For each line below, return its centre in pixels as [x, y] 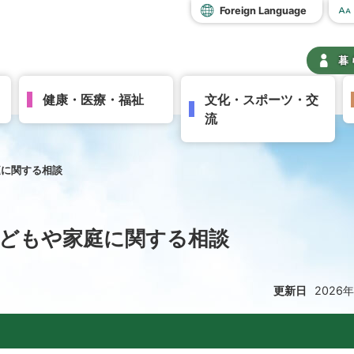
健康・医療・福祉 [93, 100]
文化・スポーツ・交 [261, 100]
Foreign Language [263, 11]
